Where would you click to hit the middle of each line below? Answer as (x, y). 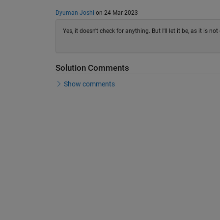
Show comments (89, 84)
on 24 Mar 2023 (116, 13)
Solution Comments (92, 68)
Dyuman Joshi (75, 13)
